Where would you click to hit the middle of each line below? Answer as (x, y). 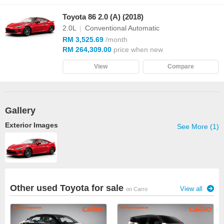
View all (192, 189)
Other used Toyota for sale (68, 188)
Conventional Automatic (121, 28)
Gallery (20, 110)
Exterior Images (31, 125)
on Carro (137, 189)
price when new (137, 49)
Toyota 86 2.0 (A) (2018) (103, 17)
